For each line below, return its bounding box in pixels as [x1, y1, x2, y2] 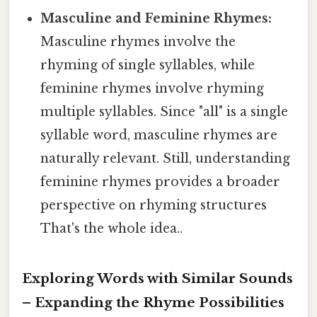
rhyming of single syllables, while [40, 57, 255, 73]
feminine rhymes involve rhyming [40, 80, 265, 96]
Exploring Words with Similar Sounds [22, 270, 293, 287]
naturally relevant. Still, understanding [40, 150, 291, 166]
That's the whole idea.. [40, 220, 183, 236]
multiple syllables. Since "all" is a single [40, 103, 289, 120]
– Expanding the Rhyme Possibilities [22, 294, 284, 311]
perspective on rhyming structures [40, 197, 267, 213]
